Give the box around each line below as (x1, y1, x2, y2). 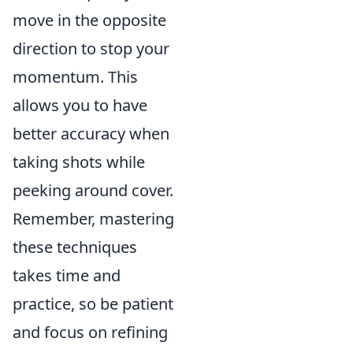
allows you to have (13, 95, 147, 117)
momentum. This (13, 66, 138, 88)
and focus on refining (13, 321, 168, 344)
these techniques (13, 236, 137, 258)
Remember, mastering (13, 208, 174, 230)
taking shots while (13, 151, 145, 173)
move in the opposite (13, 9, 166, 32)
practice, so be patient (13, 293, 173, 315)
